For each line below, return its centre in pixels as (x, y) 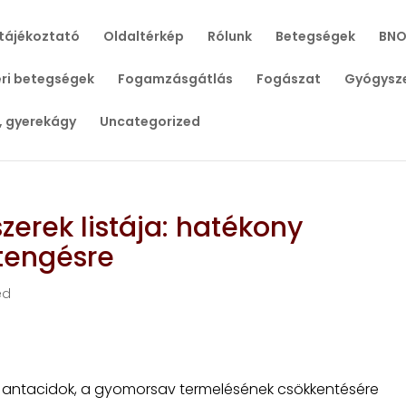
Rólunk (229, 36)
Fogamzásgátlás (175, 79)
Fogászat (288, 79)
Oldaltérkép (143, 36)
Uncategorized (150, 121)
